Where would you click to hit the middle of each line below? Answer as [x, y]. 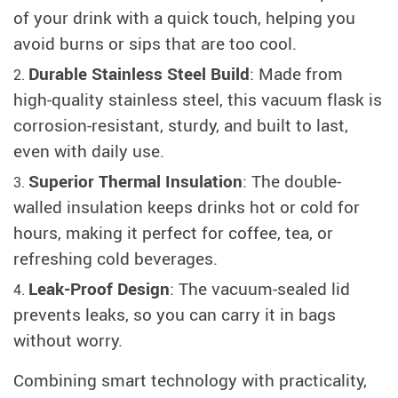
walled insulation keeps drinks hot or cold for [187, 207]
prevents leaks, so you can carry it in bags [175, 314]
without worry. [68, 340]
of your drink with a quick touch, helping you [184, 18]
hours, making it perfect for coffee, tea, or [173, 233]
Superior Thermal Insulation [135, 181]
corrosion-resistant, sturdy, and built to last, [181, 125]
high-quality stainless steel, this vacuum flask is [198, 99]
